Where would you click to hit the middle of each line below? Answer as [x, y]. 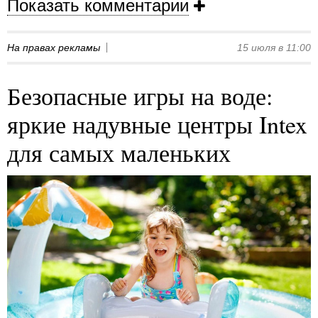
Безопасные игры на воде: [140, 95]
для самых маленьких [119, 152]
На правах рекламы [54, 47]
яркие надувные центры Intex [157, 124]
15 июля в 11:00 [274, 47]
